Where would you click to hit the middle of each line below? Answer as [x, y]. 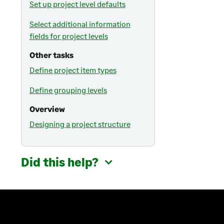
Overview [47, 109]
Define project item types [73, 70]
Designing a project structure [80, 124]
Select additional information [80, 24]
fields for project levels [68, 36]
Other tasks [51, 55]
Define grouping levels [68, 90]
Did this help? [59, 162]
